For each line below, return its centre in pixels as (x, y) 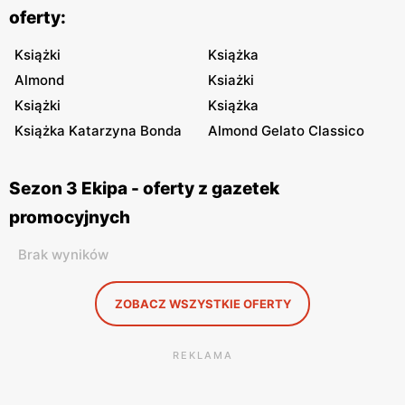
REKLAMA (202, 355)
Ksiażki (231, 80)
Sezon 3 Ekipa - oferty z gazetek (144, 188)
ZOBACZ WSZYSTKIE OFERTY (202, 304)
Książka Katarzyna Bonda (98, 131)
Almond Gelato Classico (286, 131)
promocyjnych (70, 217)
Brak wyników (63, 254)
